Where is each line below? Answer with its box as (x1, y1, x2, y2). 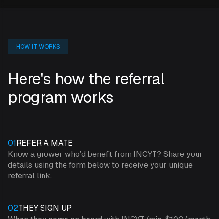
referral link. (8, 171, 52, 181)
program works (8, 87, 113, 108)
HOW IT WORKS (16, 43, 61, 51)
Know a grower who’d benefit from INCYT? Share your (8, 149, 203, 160)
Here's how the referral (8, 68, 165, 89)
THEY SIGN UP (18, 203, 72, 214)
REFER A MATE (16, 138, 73, 149)
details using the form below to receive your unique (8, 160, 193, 171)
